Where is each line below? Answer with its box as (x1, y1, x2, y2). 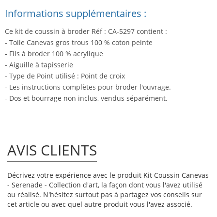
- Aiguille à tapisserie (5, 60, 73, 70)
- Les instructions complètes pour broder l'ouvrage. (5, 82, 171, 92)
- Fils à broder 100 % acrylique (5, 49, 103, 59)
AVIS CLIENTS (7, 140, 97, 160)
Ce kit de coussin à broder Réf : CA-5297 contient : (5, 27, 167, 36)
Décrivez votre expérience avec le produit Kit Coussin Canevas (7, 170, 209, 180)
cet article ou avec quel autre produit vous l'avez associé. (7, 200, 192, 209)
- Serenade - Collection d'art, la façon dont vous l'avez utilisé (7, 180, 202, 190)
